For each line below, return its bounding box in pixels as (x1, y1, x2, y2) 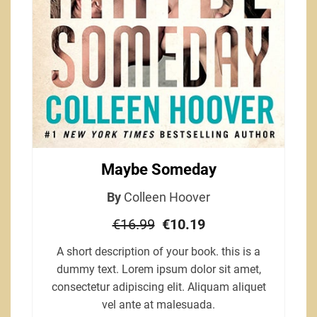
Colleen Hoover (124, 190, 210, 205)
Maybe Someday (100, 161, 217, 179)
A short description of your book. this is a (57, 245, 260, 259)
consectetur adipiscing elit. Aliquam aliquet (51, 280, 266, 294)
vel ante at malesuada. (102, 298, 215, 312)
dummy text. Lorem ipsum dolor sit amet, (56, 263, 261, 277)
